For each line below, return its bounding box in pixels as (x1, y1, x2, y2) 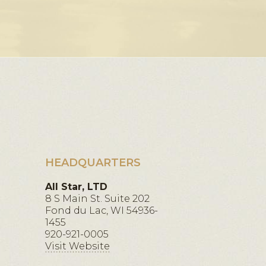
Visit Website (45, 240, 110, 252)
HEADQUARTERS (45, 156, 141, 169)
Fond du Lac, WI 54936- (45, 205, 158, 216)
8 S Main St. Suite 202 (45, 193, 150, 204)
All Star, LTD (45, 181, 107, 192)
